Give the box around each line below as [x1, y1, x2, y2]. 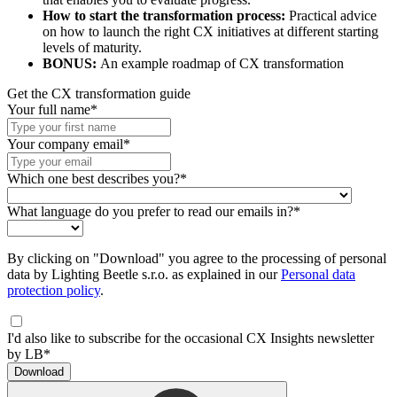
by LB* [7, 346, 51, 362]
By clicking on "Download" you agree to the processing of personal [7, 250, 386, 266]
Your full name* [7, 101, 97, 117]
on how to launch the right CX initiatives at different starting [43, 23, 378, 39]
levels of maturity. [43, 39, 142, 55]
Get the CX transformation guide [7, 85, 191, 101]
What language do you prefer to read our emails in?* [7, 203, 300, 219]
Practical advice [285, 7, 377, 23]
